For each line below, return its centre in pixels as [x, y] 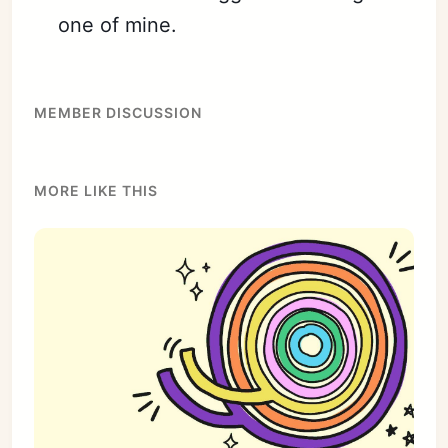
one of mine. [118, 24]
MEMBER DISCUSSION [118, 112]
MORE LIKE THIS [96, 190]
